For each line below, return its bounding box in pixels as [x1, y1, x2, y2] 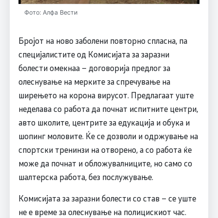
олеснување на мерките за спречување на [18, 75, 170, 87]
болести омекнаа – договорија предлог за [18, 62, 170, 73]
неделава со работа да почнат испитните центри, [18, 103, 198, 114]
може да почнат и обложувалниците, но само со [18, 157, 192, 168]
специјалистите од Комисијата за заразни [18, 48, 169, 59]
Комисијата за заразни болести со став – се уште [18, 192, 196, 203]
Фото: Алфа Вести [24, 8, 77, 16]
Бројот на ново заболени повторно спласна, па [18, 35, 187, 46]
